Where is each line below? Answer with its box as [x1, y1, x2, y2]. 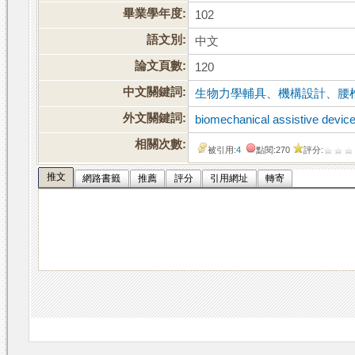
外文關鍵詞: [123, 112, 187, 125]
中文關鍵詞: [123, 86, 187, 99]
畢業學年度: [123, 7, 187, 21]
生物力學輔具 [195, 87, 267, 101]
